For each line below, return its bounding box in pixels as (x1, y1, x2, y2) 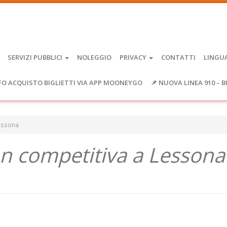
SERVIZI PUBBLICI (8, 53, 64, 62)
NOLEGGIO (77, 53, 111, 62)
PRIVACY (120, 53, 148, 62)
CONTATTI (161, 53, 196, 62)
